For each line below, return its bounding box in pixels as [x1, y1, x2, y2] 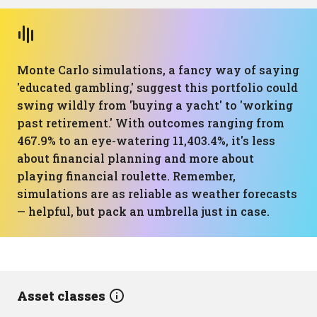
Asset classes [17, 287, 108, 304]
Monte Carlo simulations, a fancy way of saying [17, 62, 299, 77]
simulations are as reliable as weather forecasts [17, 186, 297, 201]
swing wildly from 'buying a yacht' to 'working [17, 98, 293, 113]
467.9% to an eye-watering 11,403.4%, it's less [17, 133, 275, 148]
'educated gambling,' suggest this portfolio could [17, 80, 298, 95]
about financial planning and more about [17, 151, 254, 166]
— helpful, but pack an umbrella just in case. [17, 204, 270, 219]
